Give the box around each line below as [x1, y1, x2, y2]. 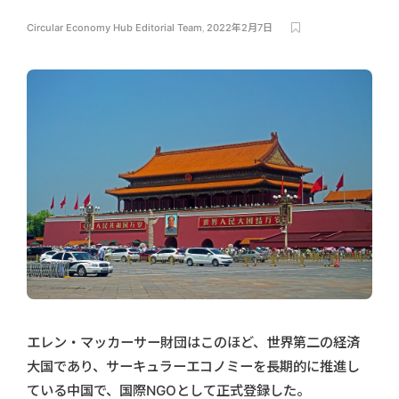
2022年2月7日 [207, 21, 273, 34]
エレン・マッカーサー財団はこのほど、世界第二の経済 [27, 334, 360, 352]
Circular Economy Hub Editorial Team [27, 21, 202, 34]
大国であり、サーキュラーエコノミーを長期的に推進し [27, 358, 360, 376]
